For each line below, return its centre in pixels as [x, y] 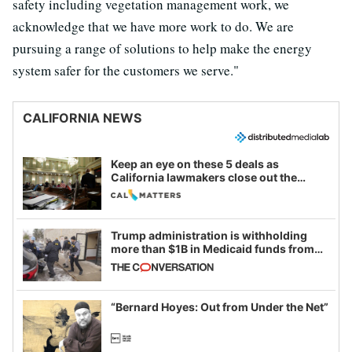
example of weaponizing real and [199, 276]
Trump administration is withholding [209, 236]
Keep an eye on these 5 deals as [195, 164]
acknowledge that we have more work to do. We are [153, 26]
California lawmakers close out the [204, 178]
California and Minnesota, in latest [203, 262]
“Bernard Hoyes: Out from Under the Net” [220, 307]
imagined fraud [152, 289]
